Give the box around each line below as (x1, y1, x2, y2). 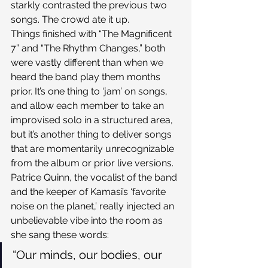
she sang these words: (11, 229, 109, 240)
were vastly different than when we (11, 56, 166, 68)
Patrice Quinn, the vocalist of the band (11, 171, 179, 183)
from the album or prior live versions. (11, 157, 176, 169)
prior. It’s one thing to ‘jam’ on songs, (11, 85, 170, 97)
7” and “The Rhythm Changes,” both (11, 42, 167, 54)
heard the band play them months (11, 71, 163, 83)
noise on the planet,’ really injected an (11, 200, 176, 212)
